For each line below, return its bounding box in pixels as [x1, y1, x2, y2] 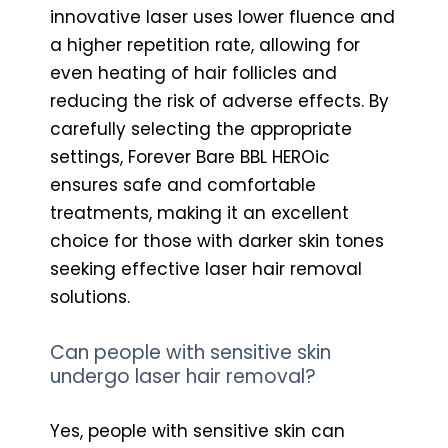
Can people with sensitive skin [50, 338, 331, 366]
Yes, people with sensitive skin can [50, 418, 345, 443]
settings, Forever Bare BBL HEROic [50, 144, 330, 169]
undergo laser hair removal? [50, 362, 316, 390]
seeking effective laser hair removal [50, 256, 362, 281]
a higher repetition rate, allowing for [50, 32, 360, 57]
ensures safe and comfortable [50, 172, 316, 197]
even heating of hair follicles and [50, 60, 337, 85]
